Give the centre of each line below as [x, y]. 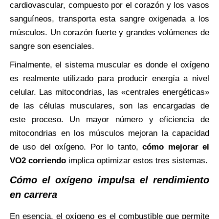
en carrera [33, 194]
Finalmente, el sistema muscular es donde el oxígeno [109, 65]
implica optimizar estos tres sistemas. [137, 160]
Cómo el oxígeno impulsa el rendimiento [109, 180]
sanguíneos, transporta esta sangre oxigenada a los [109, 19]
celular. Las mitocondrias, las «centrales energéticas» [109, 92]
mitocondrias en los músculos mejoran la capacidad [109, 133]
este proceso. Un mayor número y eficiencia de [109, 119]
